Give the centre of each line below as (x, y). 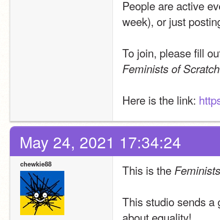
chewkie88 (36, 164)
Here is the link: (161, 100)
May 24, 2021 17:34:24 (100, 142)
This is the (148, 170)
